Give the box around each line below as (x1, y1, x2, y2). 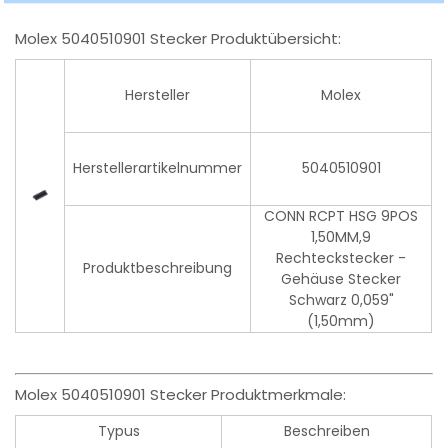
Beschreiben (283, 421, 370, 442)
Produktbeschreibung (83, 258, 233, 279)
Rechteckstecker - (276, 248, 407, 269)
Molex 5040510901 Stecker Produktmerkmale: (15, 384, 347, 406)
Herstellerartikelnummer (73, 158, 243, 179)
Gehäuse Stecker (281, 269, 402, 290)
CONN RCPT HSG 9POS (264, 206, 419, 227)
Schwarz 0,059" (288, 290, 394, 311)
